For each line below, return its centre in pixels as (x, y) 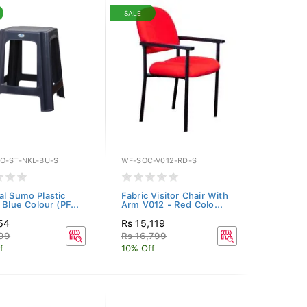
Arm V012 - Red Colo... (172, 205)
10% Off (138, 248)
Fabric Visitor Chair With (174, 196)
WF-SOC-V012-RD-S (159, 161)
